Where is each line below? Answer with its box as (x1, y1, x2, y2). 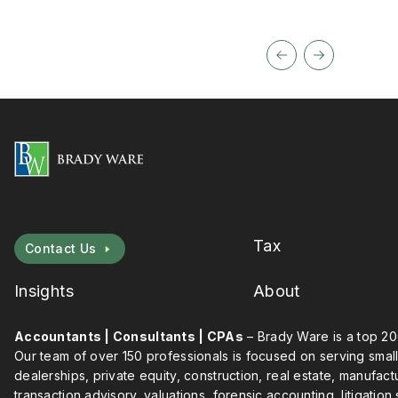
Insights (14, 282, 74, 300)
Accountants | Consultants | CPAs (14, 329, 243, 344)
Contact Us (25, 241, 97, 256)
